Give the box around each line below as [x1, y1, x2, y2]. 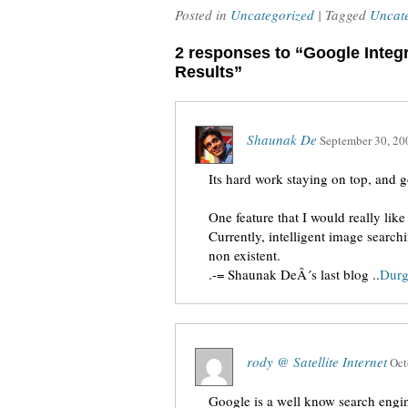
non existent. [209, 246, 280, 264]
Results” [175, 63, 242, 81]
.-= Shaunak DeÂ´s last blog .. [209, 265, 380, 283]
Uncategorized [230, 5, 314, 24]
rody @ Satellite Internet [247, 352, 387, 371]
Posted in [175, 5, 230, 24]
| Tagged [318, 5, 370, 24]
